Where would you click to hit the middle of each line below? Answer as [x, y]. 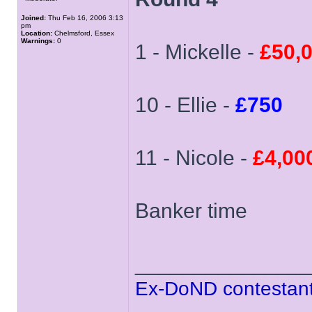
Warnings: [38, 41]
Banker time [191, 211]
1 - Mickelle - [197, 52]
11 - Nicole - [194, 158]
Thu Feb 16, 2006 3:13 [85, 18]
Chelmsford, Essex [83, 33]
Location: [37, 33]
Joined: [33, 18]
